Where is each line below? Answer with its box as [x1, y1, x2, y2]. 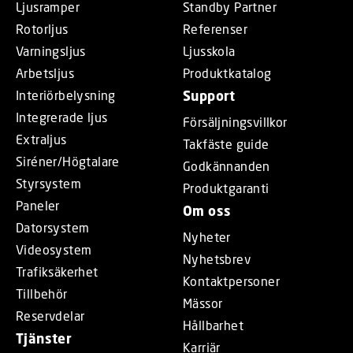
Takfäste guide [183, 136, 269, 151]
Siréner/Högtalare [16, 153, 120, 169]
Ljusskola [183, 43, 236, 58]
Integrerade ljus [16, 109, 108, 124]
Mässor [183, 295, 223, 310]
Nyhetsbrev [183, 251, 251, 266]
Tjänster [16, 329, 72, 347]
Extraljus [16, 131, 67, 147]
